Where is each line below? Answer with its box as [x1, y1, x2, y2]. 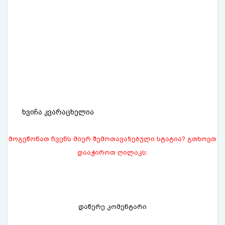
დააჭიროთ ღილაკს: [77, 148, 148, 156]
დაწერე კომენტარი [78, 202, 147, 210]
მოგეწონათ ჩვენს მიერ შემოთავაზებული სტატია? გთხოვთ [9, 135, 216, 143]
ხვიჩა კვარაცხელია [22, 107, 94, 116]
